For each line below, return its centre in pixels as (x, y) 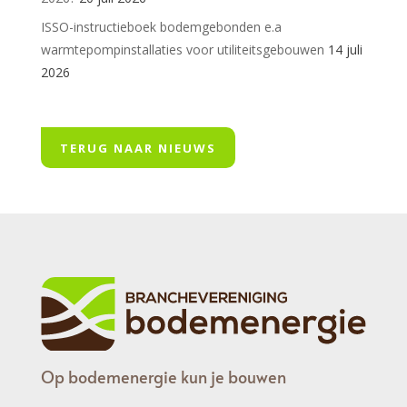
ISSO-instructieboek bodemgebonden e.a (161, 26)
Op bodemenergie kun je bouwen (163, 376)
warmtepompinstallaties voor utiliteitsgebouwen (182, 49)
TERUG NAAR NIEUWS (138, 148)
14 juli (345, 49)
